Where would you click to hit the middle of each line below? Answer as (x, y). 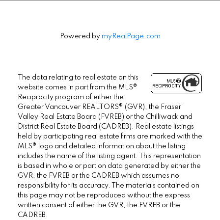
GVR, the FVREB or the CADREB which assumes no (98, 176)
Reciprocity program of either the (70, 97)
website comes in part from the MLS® (77, 88)
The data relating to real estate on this (78, 78)
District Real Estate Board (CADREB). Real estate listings (106, 127)
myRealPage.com (131, 37)
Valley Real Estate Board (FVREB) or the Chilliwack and (105, 117)
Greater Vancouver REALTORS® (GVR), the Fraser (99, 107)
